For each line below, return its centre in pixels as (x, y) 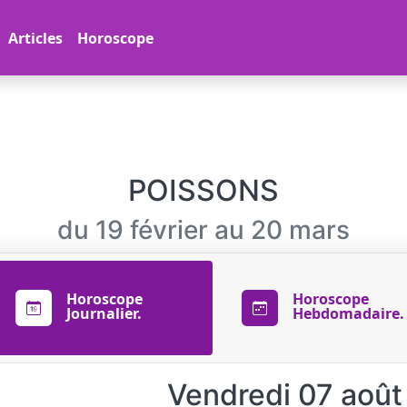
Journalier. (104, 313)
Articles (35, 38)
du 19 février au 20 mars (203, 230)
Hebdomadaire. (348, 313)
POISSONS (203, 190)
